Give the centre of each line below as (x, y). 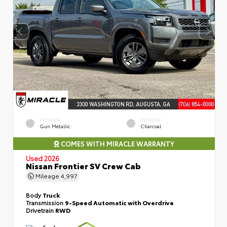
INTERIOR (151, 120)
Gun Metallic (55, 126)
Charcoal (151, 126)
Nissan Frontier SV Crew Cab (83, 165)
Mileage (47, 175)
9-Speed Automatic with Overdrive (119, 202)
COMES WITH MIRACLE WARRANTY (117, 143)
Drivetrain (41, 210)
